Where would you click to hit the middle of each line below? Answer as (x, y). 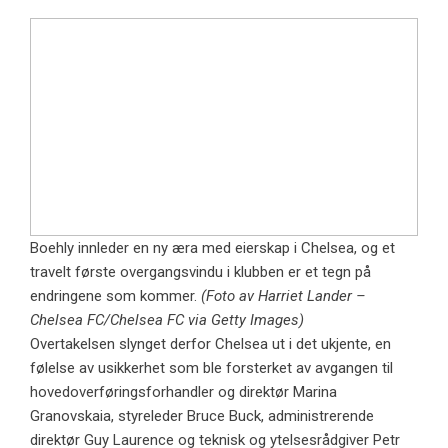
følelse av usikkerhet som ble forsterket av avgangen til (211, 368)
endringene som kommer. (115, 296)
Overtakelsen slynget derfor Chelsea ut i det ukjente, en (210, 344)
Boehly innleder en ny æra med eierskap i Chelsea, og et (212, 248)
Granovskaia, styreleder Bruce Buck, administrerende (202, 416)
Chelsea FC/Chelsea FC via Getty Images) (167, 320)
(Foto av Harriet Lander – (283, 296)
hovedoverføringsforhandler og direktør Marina (183, 392)
